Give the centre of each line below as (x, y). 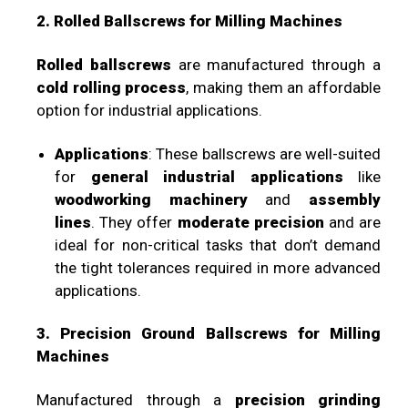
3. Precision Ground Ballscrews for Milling (209, 334)
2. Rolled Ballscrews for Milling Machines (189, 21)
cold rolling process (112, 87)
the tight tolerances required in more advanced (218, 267)
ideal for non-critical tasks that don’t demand (218, 245)
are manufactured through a (276, 64)
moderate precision (250, 222)
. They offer (134, 222)
